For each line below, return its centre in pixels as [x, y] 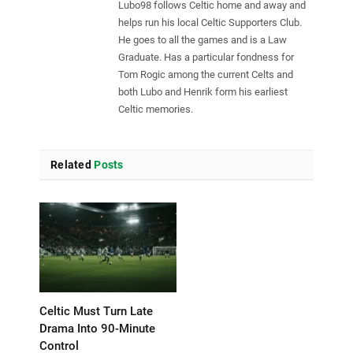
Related [71, 164]
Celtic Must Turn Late [96, 311]
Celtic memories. [156, 109]
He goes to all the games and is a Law [203, 39]
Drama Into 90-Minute [97, 328]
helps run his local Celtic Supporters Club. [210, 22]
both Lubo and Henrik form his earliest [203, 91]
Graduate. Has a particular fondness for [206, 57]
